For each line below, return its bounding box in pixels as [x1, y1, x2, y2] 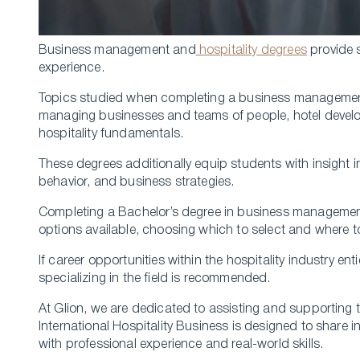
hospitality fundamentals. [39, 129, 184, 141]
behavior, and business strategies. [39, 177, 238, 189]
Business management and [39, 45, 196, 57]
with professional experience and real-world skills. [39, 339, 324, 351]
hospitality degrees [195, 45, 307, 57]
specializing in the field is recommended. [39, 273, 271, 285]
